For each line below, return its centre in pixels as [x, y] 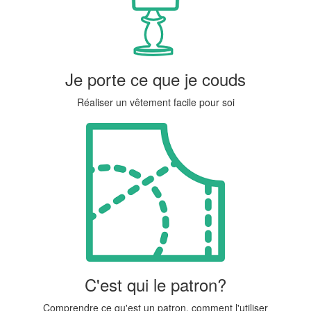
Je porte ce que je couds [155, 78]
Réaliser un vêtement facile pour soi [155, 102]
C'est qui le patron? [155, 284]
